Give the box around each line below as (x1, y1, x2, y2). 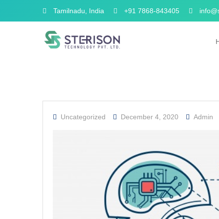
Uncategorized (61, 113, 106, 121)
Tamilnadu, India (51, 7, 104, 15)
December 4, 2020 (121, 113, 178, 121)
